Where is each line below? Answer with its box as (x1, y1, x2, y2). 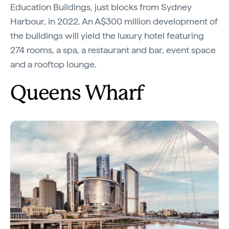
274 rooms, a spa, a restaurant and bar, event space (10, 44, 216, 55)
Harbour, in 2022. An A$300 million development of (10, 15, 218, 27)
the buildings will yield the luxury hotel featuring (10, 30, 204, 41)
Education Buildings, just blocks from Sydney (10, 1, 192, 12)
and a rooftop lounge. (10, 58, 99, 70)
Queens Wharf (10, 84, 144, 104)
